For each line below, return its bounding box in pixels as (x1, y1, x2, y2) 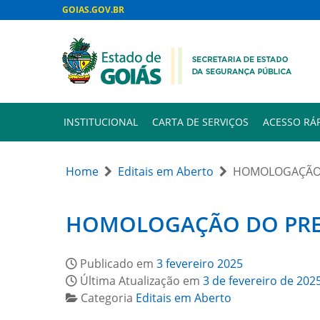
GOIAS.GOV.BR (62, 4, 124, 16)
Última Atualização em (80, 273, 203, 289)
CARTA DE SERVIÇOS (152, 115, 249, 129)
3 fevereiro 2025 (156, 256, 243, 271)
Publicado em (80, 256, 156, 271)
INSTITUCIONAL (64, 115, 138, 129)
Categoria (81, 290, 136, 306)
